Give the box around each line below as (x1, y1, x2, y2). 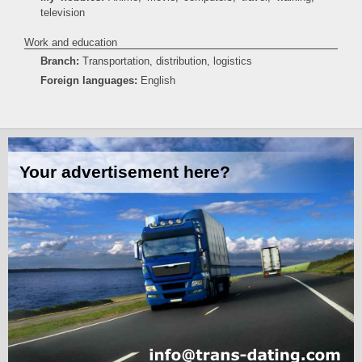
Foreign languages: (40, 74, 137, 86)
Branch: (40, 55, 79, 67)
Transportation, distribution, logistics (79, 55, 252, 67)
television (40, 6, 85, 19)
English (141, 74, 175, 86)
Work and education (24, 36, 117, 48)
